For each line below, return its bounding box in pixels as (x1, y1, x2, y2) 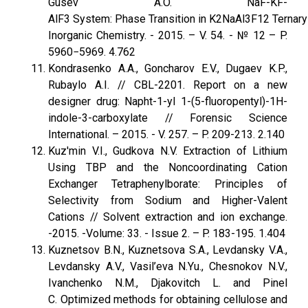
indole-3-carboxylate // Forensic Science (48, 111, 287, 124)
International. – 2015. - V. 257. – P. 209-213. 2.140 (48, 128, 285, 141)
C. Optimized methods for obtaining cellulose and (48, 293, 287, 306)
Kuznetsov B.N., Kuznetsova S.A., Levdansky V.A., (48, 243, 287, 256)
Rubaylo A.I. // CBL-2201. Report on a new (48, 78, 287, 91)
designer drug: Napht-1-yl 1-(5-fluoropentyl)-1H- (48, 95, 287, 108)
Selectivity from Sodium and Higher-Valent (48, 194, 287, 207)
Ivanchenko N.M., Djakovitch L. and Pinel (48, 276, 287, 289)
